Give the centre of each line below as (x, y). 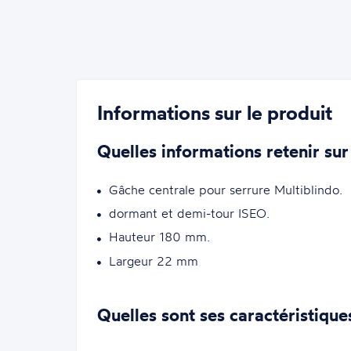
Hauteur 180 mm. (159, 237)
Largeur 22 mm (153, 261)
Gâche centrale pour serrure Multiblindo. (225, 190)
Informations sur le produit (214, 113)
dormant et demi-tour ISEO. (189, 213)
